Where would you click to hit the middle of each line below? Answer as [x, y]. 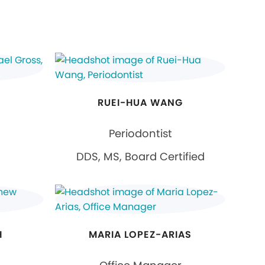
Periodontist [140, 134]
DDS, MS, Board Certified [140, 157]
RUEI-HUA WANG [140, 103]
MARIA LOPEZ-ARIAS [140, 235]
